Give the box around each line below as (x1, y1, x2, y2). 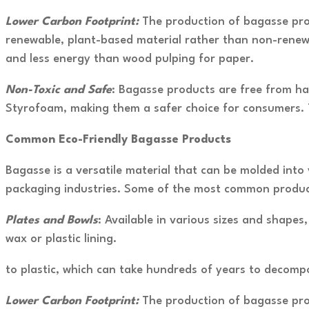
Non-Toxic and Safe (6, 83, 112, 96)
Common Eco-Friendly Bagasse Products (6, 133, 231, 146)
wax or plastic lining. (6, 232, 117, 245)
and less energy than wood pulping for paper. (6, 52, 254, 65)
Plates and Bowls (6, 214, 98, 226)
